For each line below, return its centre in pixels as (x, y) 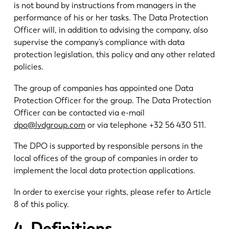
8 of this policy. (41, 204)
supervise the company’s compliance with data (99, 42)
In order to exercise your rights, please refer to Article (112, 192)
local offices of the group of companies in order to (106, 158)
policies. (28, 66)
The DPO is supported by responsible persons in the (108, 146)
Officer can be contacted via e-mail (79, 112)
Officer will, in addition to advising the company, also (111, 30)
